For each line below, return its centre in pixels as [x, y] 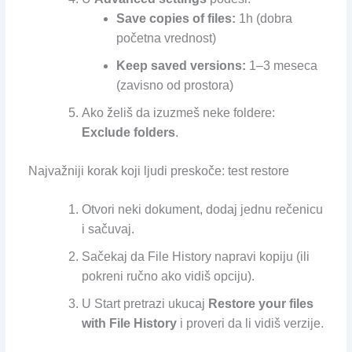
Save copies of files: [176, 19]
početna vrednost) [166, 38]
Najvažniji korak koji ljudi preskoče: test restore [158, 171]
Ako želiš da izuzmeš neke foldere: [178, 113]
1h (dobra [264, 19]
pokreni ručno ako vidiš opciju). [168, 277]
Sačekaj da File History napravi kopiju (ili [195, 257]
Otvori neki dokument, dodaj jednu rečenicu [202, 210]
